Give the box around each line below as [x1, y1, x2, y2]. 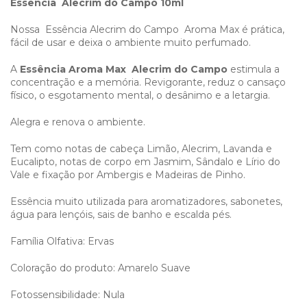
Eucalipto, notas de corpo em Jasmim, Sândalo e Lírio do [10, 155, 280, 168]
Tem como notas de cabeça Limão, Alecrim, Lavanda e [10, 142, 272, 155]
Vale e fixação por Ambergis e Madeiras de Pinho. [10, 168, 245, 181]
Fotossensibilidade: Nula [10, 288, 125, 301]
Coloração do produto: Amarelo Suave [10, 261, 191, 274]
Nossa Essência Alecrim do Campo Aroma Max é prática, [10, 23, 284, 36]
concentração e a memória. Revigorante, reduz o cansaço [10, 75, 286, 88]
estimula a [230, 62, 280, 75]
